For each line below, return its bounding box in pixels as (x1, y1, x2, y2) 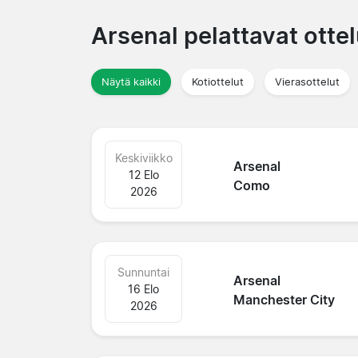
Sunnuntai (117, 265, 170, 279)
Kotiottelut (192, 75, 244, 88)
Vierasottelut (275, 75, 340, 88)
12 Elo (128, 167, 159, 181)
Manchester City (233, 292, 336, 308)
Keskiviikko (114, 150, 173, 165)
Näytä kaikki (101, 75, 161, 88)
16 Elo (128, 281, 160, 296)
